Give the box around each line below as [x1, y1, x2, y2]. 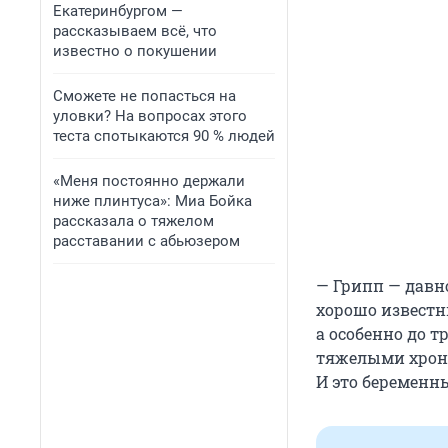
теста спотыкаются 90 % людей [53, 127, 275, 145]
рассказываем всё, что [53, 22, 217, 40]
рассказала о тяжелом [53, 212, 214, 230]
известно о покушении [53, 42, 217, 60]
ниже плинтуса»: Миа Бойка [53, 192, 252, 210]
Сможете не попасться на [53, 87, 236, 105]
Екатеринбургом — [53, 2, 183, 20]
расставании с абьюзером [53, 232, 240, 250]
